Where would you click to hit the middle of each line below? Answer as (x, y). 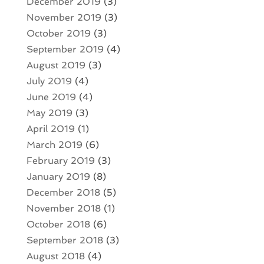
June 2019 (51, 97)
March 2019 (54, 145)
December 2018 (63, 193)
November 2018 (63, 209)
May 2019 (49, 113)
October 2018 (58, 225)
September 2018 (65, 240)
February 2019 (60, 161)
